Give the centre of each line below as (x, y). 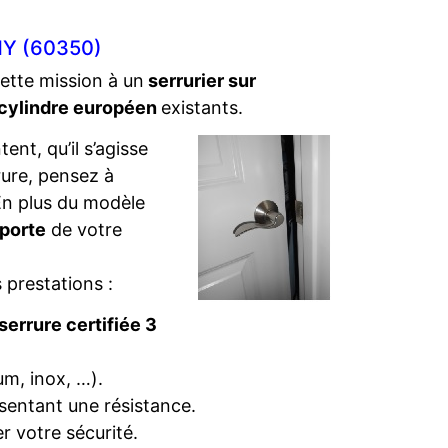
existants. (202, 107)
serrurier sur (200, 80)
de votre (84, 229)
